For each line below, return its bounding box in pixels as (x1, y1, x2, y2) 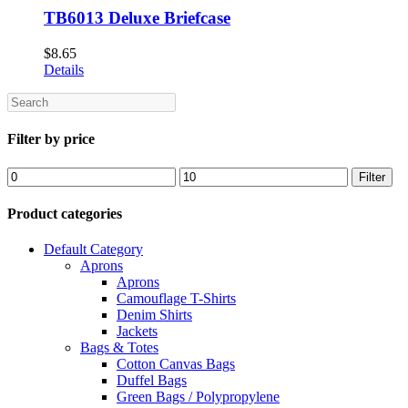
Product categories (7, 205, 122, 221)
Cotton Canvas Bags (117, 356, 235, 372)
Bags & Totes (80, 340, 158, 356)
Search (6, 92, 46, 108)
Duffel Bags (117, 372, 187, 389)
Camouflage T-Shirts (117, 291, 236, 307)
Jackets (117, 323, 158, 340)
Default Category (44, 241, 143, 258)
